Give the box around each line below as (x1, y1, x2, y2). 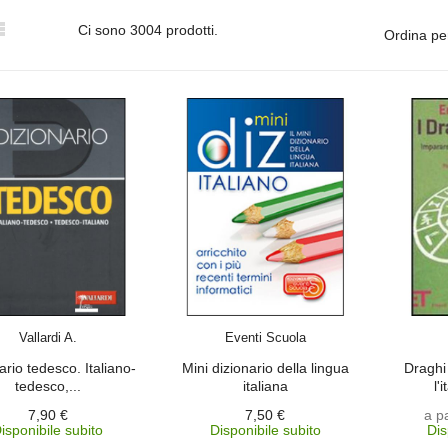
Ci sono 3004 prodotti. (78, 22, 218, 38)
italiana (242, 377, 288, 394)
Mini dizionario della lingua (181, 359, 349, 376)
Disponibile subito (209, 421, 321, 438)
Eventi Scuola (224, 329, 306, 345)
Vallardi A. (18, 329, 77, 345)
